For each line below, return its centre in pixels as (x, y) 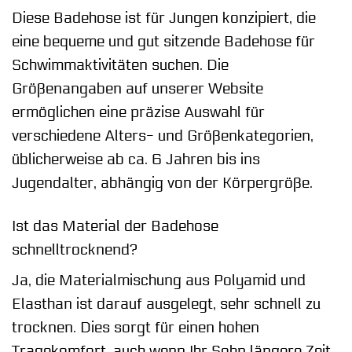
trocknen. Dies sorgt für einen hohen (136, 328)
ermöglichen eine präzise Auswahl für (138, 112)
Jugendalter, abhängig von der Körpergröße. (162, 183)
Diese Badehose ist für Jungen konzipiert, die (164, 18)
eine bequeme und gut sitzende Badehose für (163, 41)
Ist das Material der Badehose (115, 226)
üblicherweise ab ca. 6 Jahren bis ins (136, 159)
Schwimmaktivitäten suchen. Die (120, 65)
